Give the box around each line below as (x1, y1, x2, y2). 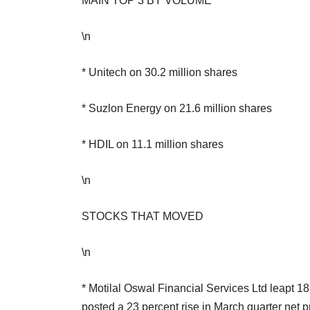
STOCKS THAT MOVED (82, 210, 203, 222)
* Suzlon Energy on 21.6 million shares (82, 102, 272, 114)
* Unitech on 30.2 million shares (82, 66, 237, 78)
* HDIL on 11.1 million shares (82, 138, 224, 150)
